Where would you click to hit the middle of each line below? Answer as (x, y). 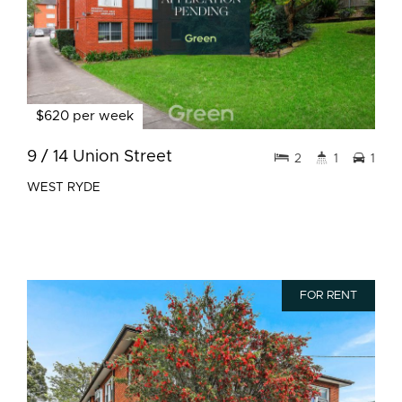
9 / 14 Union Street (100, 157)
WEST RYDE (64, 188)
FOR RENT (328, 296)
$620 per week (85, 116)
